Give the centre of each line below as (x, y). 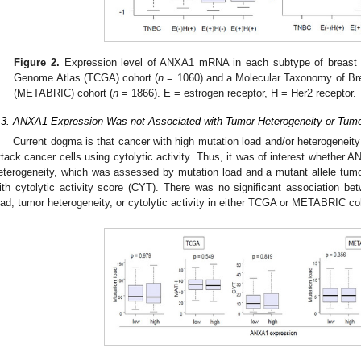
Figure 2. (37, 63)
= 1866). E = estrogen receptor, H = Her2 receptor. (238, 93)
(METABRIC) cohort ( (64, 93)
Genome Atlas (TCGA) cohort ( (86, 78)
